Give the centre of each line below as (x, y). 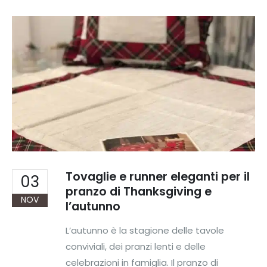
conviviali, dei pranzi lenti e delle (136, 247)
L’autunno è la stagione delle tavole (145, 231)
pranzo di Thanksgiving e (139, 191)
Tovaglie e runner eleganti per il (158, 176)
